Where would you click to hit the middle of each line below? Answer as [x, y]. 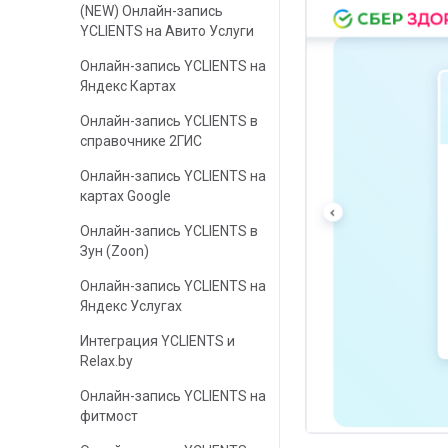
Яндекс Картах [128, 86]
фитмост [109, 416]
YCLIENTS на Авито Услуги [167, 31]
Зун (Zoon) [114, 251]
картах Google [125, 196]
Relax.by [106, 361]
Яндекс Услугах [131, 306]
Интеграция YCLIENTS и [157, 341]
